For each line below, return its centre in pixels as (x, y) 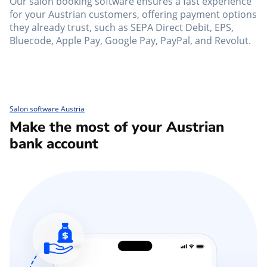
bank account (54, 144)
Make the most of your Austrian (117, 127)
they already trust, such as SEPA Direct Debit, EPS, (122, 28)
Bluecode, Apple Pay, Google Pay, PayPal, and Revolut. (130, 41)
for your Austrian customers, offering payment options (133, 15)
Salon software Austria (47, 109)
